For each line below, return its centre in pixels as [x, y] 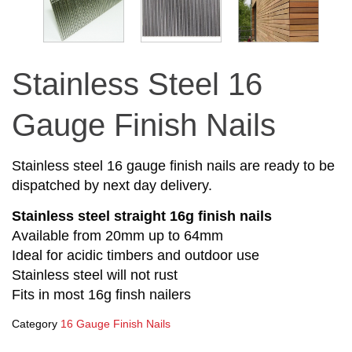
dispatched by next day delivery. [112, 185]
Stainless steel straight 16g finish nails [142, 216]
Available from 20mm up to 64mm [117, 236]
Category [35, 323]
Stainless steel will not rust [95, 275]
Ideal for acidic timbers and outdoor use [136, 256]
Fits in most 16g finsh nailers [101, 295]
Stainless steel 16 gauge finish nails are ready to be [173, 165]
